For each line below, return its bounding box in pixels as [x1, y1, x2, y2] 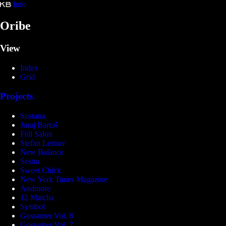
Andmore [20, 184, 50, 193]
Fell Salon [20, 129, 52, 138]
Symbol [20, 202, 45, 211]
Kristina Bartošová [140, 6, 187, 13]
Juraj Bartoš [20, 120, 58, 129]
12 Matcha [20, 193, 54, 202]
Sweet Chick [20, 165, 61, 175]
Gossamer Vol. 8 [20, 211, 73, 220]
